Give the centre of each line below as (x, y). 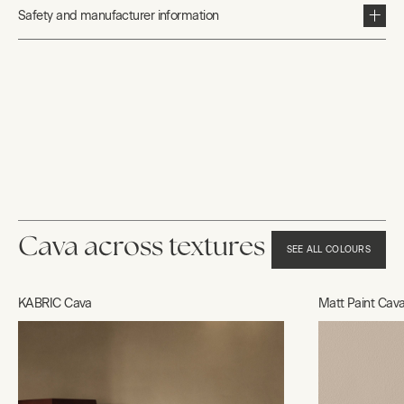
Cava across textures (142, 247)
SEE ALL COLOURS (328, 250)
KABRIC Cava (55, 303)
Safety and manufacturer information (119, 15)
